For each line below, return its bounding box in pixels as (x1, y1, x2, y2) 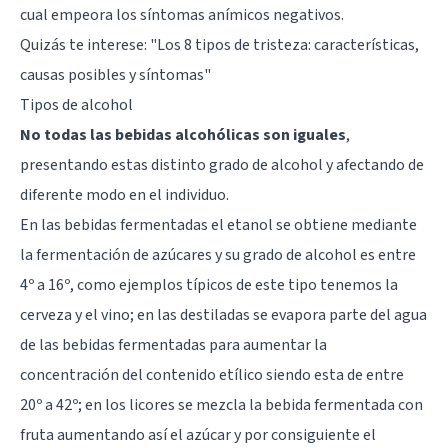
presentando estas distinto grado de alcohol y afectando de (20, 153, 424, 176)
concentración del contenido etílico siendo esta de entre (20, 363, 404, 386)
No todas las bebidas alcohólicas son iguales (20, 123, 346, 146)
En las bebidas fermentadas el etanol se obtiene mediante (20, 213, 417, 236)
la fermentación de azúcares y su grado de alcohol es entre (20, 243, 416, 266)
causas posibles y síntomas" (20, 63, 211, 86)
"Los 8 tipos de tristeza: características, (150, 33, 419, 56)
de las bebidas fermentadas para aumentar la (20, 333, 327, 356)
